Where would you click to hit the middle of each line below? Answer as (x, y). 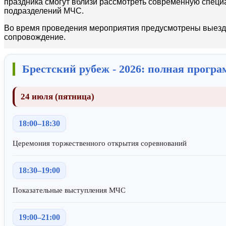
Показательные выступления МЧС (69, 190)
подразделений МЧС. (44, 11)
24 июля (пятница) (58, 96)
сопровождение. (35, 37)
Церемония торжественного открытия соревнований (100, 143)
